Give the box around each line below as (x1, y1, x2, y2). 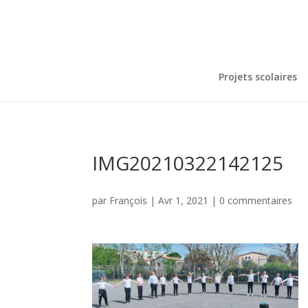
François (109, 193, 148, 207)
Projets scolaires (219, 70, 297, 83)
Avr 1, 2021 (158, 193, 209, 207)
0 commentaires (219, 193, 293, 207)
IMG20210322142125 (92, 149, 284, 176)
